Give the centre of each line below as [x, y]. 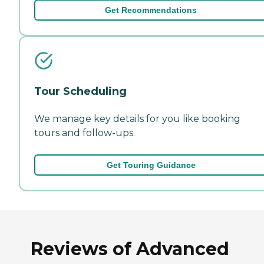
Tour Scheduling [80, 91]
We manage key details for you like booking [137, 118]
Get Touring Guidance [151, 165]
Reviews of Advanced [130, 249]
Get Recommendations [151, 10]
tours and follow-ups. [85, 133]
